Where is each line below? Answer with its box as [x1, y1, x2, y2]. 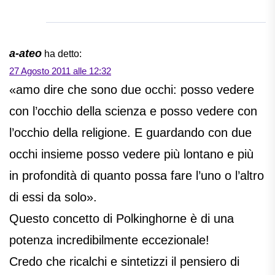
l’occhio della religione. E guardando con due [9, 126, 252, 140]
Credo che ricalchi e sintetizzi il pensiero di [9, 255, 239, 269]
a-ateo [9, 47, 42, 60]
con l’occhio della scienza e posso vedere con [9, 104, 257, 118]
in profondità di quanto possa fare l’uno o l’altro [9, 169, 264, 183]
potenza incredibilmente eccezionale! [9, 233, 209, 247]
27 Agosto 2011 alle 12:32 [9, 66, 111, 77]
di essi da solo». [9, 190, 97, 204]
